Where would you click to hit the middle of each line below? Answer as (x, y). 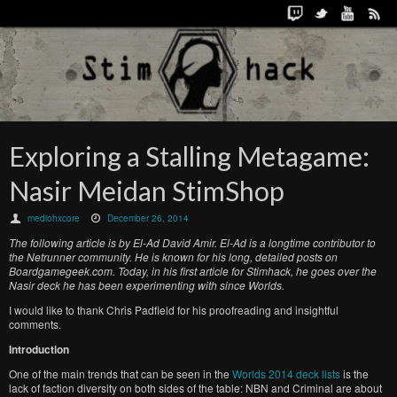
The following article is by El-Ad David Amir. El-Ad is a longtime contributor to (192, 242)
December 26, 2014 (148, 218)
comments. (35, 324)
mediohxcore (54, 218)
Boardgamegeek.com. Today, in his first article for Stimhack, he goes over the (193, 271)
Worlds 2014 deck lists (286, 374)
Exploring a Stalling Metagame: (189, 156)
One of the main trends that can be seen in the (121, 374)
